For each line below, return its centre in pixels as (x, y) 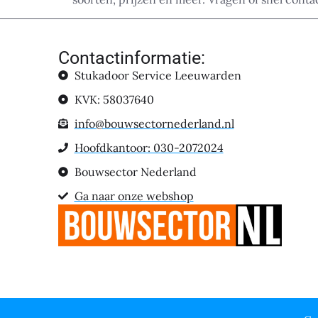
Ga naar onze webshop (134, 196)
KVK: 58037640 (114, 99)
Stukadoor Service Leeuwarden (158, 75)
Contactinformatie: (132, 57)
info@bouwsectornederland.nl (154, 123)
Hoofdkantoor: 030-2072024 (149, 147)
